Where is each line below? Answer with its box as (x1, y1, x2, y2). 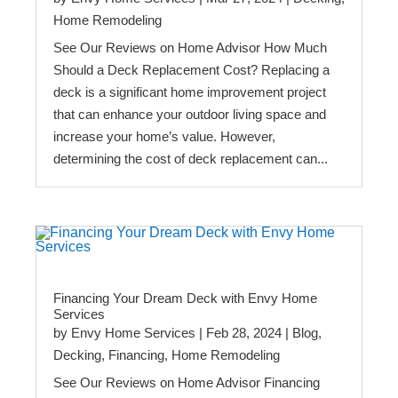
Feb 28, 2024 (206, 324, 282, 340)
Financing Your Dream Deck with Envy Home (53, 290, 317, 306)
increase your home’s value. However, (53, 129, 275, 145)
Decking (53, 346, 101, 362)
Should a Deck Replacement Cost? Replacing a (53, 62, 330, 78)
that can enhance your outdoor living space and (53, 107, 326, 123)
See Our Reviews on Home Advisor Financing (53, 374, 320, 390)
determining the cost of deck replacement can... (53, 151, 328, 167)
